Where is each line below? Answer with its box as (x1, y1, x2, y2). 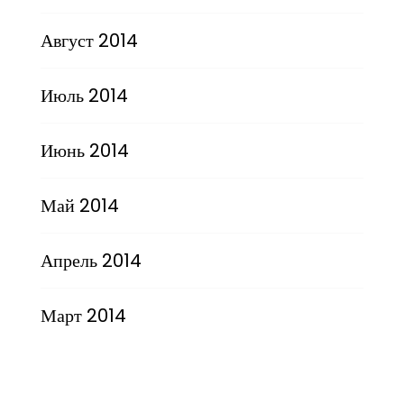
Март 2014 (40, 302, 126, 328)
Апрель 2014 (40, 247, 142, 273)
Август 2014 (40, 27, 138, 53)
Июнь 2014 (40, 137, 129, 163)
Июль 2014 (40, 82, 128, 108)
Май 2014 (40, 192, 119, 218)
